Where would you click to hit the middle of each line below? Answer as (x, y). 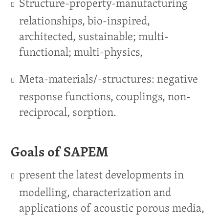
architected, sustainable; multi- (94, 36)
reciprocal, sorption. (67, 112)
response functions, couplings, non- (105, 96)
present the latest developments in (101, 174)
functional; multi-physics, (81, 52)
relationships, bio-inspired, (84, 20)
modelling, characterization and (95, 192)
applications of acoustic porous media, (111, 208)
